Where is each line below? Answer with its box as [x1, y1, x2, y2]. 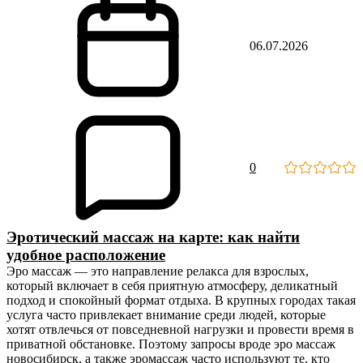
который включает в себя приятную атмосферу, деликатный [6, 279, 338, 293]
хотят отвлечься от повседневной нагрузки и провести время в [6, 322, 354, 336]
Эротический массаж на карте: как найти [6, 228, 300, 246]
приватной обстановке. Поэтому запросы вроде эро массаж [6, 337, 335, 351]
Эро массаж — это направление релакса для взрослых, [6, 264, 309, 278]
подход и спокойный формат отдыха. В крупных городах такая [6, 293, 356, 307]
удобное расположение [6, 246, 165, 263]
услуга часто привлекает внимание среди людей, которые [6, 308, 326, 322]
